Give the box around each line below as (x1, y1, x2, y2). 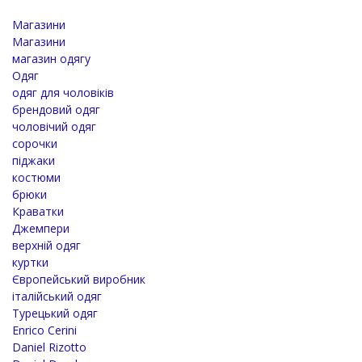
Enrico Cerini (12, 322, 77, 338)
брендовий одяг (12, 101, 100, 117)
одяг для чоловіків (12, 84, 114, 100)
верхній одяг (12, 237, 81, 253)
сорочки (12, 135, 57, 151)
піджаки (12, 152, 55, 168)
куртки (12, 254, 48, 270)
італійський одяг (12, 288, 102, 304)
